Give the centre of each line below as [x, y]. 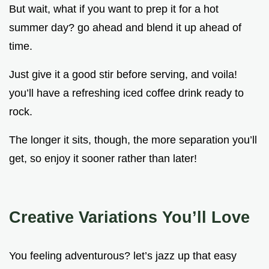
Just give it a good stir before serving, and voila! [123, 74]
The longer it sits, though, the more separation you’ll [133, 140]
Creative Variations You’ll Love [129, 217]
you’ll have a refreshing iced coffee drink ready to [126, 93]
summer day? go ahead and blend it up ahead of [125, 27]
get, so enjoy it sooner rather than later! [103, 158]
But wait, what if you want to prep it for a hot [114, 9]
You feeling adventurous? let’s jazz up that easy [123, 255]
